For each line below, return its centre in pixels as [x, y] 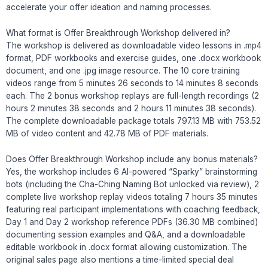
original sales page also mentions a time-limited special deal [120, 259]
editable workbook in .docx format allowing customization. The [127, 247]
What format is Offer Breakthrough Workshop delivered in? [118, 33]
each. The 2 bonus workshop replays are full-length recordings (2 [133, 95]
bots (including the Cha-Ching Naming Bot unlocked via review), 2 [133, 184]
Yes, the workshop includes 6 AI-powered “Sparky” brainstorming [132, 171]
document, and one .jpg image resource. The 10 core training [123, 70]
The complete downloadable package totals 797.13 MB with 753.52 [133, 121]
